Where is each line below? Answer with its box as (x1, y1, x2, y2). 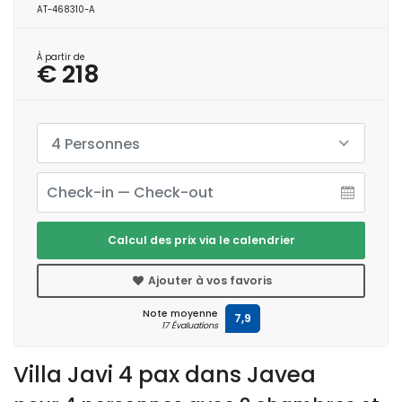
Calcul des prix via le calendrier (107, 232, 295, 248)
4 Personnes (51, 133, 140, 154)
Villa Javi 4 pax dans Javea (13, 358, 316, 390)
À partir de (37, 50, 85, 63)
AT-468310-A (37, 3, 95, 15)
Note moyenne (142, 306, 218, 320)
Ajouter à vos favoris (145, 272, 273, 288)
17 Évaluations (161, 319, 218, 331)
